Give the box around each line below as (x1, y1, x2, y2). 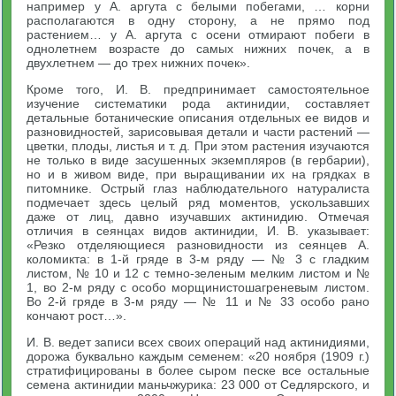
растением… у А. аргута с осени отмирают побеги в (27, 27, 369, 42)
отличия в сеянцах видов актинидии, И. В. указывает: (27, 224, 369, 238)
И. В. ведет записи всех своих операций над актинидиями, (27, 335, 369, 349)
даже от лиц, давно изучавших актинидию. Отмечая (27, 209, 369, 224)
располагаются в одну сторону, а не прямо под (27, 13, 369, 27)
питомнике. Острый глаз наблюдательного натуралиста (27, 181, 369, 195)
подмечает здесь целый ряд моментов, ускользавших (27, 195, 369, 209)
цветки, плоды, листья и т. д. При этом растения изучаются (27, 139, 369, 153)
